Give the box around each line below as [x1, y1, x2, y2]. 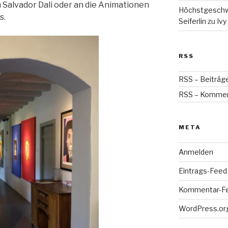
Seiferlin [178, 17, 206, 26]
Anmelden [178, 148, 213, 157]
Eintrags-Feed [178, 166, 227, 176]
